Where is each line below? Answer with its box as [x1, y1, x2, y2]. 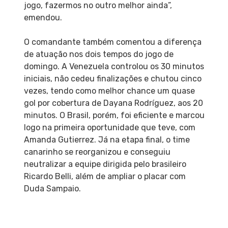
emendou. [23, 13, 62, 23]
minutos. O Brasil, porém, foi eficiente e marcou [23, 110, 205, 121]
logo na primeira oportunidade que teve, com [23, 123, 195, 133]
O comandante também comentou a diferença [23, 37, 202, 47]
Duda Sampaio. [23, 184, 81, 194]
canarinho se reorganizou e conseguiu [23, 147, 170, 157]
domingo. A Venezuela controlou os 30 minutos [23, 62, 204, 72]
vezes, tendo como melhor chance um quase [23, 86, 195, 96]
